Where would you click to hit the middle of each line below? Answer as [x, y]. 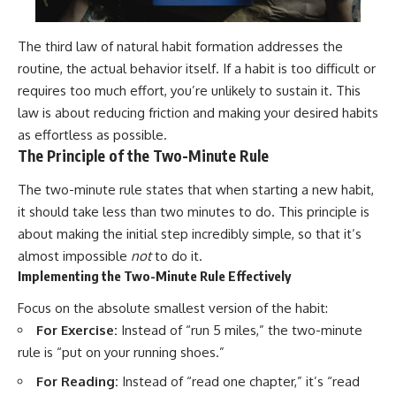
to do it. [177, 255]
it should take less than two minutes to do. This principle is [194, 211]
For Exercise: [77, 331]
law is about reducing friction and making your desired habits [198, 113]
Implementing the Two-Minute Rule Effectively [154, 275]
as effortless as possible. [92, 135]
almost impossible [74, 255]
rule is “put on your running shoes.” [121, 353]
